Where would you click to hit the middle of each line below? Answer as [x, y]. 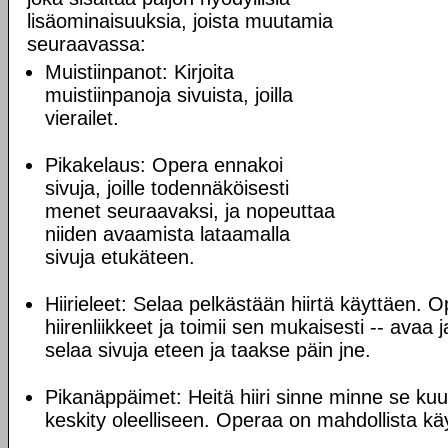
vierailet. [82, 118]
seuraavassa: [86, 44]
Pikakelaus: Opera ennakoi [164, 165]
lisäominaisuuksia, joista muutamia [180, 21]
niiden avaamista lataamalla [167, 234]
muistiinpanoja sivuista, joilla [169, 95]
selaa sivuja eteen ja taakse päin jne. [208, 350]
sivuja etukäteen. [120, 257]
